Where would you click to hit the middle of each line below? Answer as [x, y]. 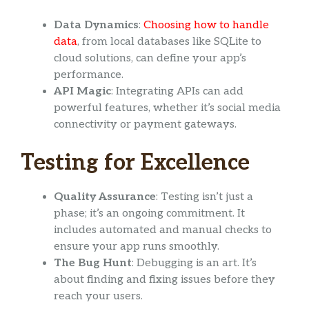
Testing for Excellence [135, 163]
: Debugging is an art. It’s [194, 263]
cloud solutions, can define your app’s [150, 59]
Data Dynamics [96, 26]
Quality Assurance [105, 197]
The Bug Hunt [93, 263]
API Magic [82, 92]
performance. [89, 75]
